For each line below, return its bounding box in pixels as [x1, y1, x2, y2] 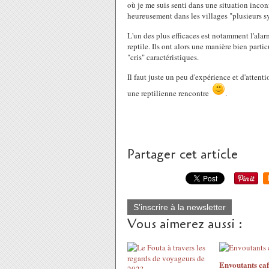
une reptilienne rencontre [127, 88, 211, 98]
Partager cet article [127, 145, 238, 163]
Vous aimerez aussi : [127, 215, 243, 233]
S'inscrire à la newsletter [133, 202, 226, 212]
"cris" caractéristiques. [127, 52, 199, 62]
